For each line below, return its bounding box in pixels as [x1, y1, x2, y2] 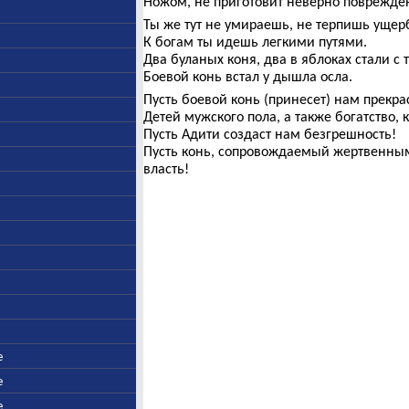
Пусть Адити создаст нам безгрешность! [142, 125, 396, 142]
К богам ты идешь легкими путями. [142, 33, 367, 50]
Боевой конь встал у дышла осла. [142, 68, 352, 85]
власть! [142, 160, 189, 177]
